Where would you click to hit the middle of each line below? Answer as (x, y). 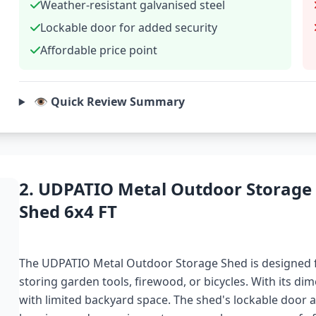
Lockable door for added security (128, 28)
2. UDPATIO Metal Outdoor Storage (165, 189)
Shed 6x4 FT (68, 211)
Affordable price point (98, 50)
